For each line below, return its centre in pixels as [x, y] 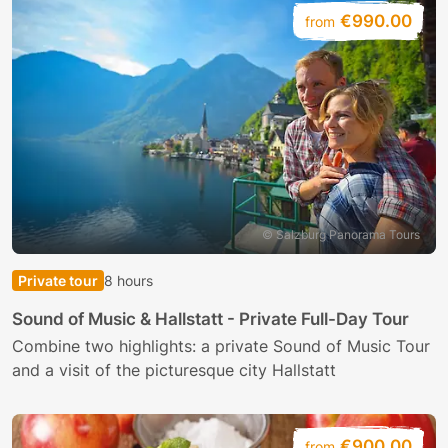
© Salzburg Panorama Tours [340, 235]
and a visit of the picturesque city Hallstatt [174, 370]
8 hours [128, 281]
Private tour [58, 281]
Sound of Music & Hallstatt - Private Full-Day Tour [210, 319]
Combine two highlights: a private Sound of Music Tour [221, 346]
